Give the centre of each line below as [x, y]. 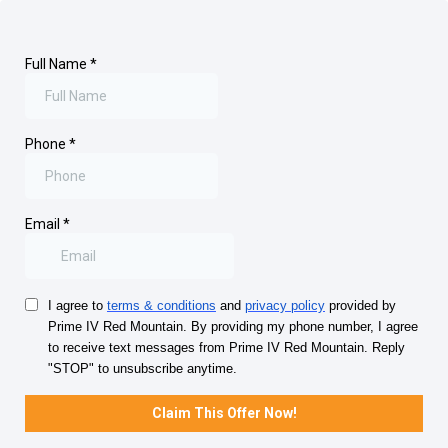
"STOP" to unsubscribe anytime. [142, 368]
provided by [360, 305]
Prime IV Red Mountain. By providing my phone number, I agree [233, 326]
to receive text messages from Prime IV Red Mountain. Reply [226, 347]
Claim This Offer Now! [224, 413]
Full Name [57, 64]
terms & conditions [161, 305]
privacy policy [285, 305]
